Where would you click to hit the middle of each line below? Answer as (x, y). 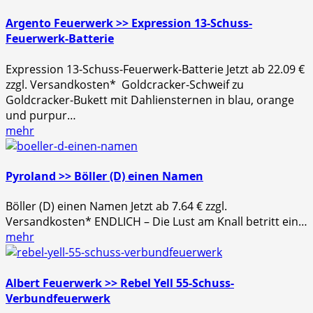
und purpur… (41, 115)
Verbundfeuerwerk (58, 298)
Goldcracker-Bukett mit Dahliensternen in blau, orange (150, 100)
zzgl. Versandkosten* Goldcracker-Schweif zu (125, 84)
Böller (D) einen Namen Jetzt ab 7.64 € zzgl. (116, 206)
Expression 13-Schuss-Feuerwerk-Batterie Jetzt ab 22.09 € (155, 69)
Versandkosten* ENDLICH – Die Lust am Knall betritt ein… (156, 222)
